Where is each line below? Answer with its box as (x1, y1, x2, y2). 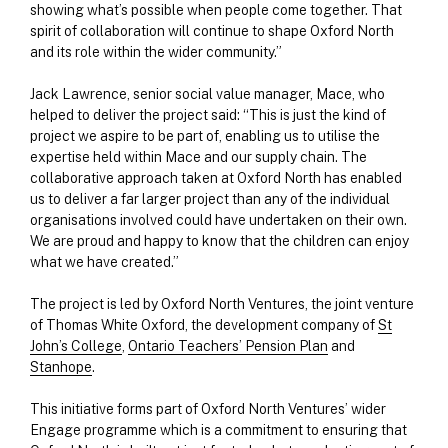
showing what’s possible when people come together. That (30, 2, 402, 19)
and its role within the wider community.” (30, 44, 282, 61)
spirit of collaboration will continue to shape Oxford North (30, 23, 394, 40)
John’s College (30, 338, 122, 355)
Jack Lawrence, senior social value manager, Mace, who (30, 86, 385, 103)
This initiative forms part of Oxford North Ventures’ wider (30, 401, 386, 418)
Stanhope (30, 359, 92, 376)
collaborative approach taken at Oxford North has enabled (30, 170, 402, 187)
